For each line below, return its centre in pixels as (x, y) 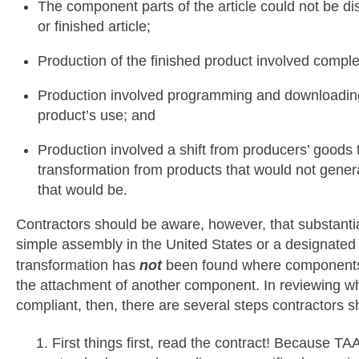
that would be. (83, 190)
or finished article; (94, 26)
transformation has (78, 265)
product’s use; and (97, 115)
